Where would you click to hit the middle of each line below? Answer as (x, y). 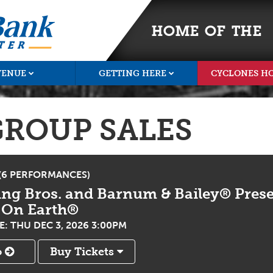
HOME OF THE (207, 30)
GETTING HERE (132, 73)
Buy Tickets (83, 252)
